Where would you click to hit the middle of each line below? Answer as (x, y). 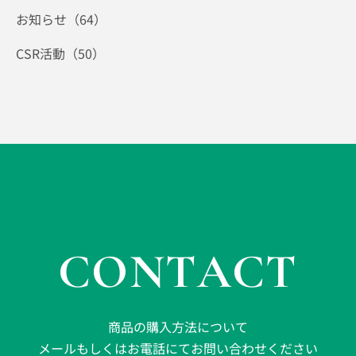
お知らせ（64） (61, 19)
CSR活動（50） (60, 54)
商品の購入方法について (178, 327)
